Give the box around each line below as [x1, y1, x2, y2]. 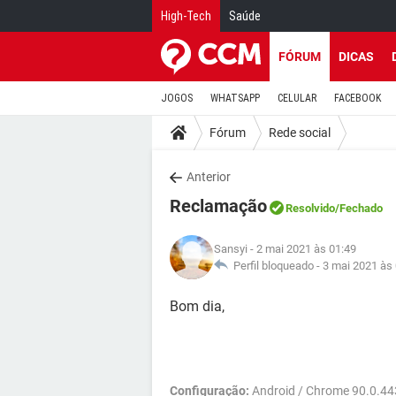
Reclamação [170, 195, 267, 217]
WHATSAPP [210, 92, 260, 104]
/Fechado [335, 202, 383, 215]
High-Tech [161, 9, 211, 23]
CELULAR [278, 92, 316, 104]
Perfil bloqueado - [228, 259, 323, 272]
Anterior [187, 170, 231, 184]
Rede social [269, 125, 331, 140]
